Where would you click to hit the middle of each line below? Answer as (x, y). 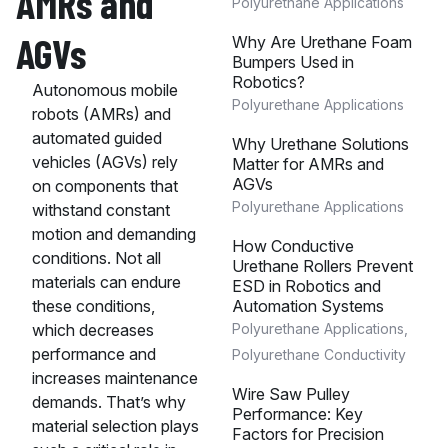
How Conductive (292, 246)
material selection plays (115, 426)
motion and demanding (114, 234)
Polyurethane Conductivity (318, 354)
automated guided (97, 138)
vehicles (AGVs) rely (105, 162)
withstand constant (101, 210)
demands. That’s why (109, 402)
